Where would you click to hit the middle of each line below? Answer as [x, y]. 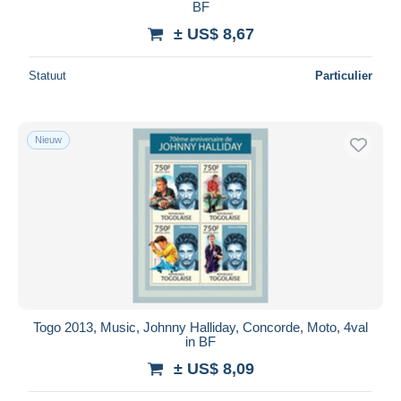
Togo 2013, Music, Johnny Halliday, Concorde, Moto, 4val [200, 327]
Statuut [47, 75]
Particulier [344, 75]
